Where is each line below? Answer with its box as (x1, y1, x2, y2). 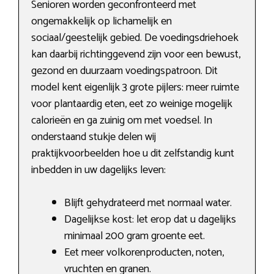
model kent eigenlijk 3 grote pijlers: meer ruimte (31, 78, 239, 97)
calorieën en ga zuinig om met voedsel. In (31, 111, 212, 130)
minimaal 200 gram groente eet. (64, 227, 205, 246)
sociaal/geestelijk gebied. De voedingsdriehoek (31, 29, 239, 48)
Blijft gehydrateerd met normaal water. (64, 194, 232, 213)
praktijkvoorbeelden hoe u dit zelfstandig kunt (31, 144, 234, 163)
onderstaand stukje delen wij (31, 128, 156, 147)
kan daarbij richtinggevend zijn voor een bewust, (31, 45, 240, 64)
